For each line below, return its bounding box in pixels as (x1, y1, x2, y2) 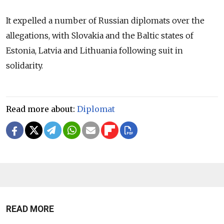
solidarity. (6, 60, 43, 70)
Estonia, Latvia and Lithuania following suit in (6, 45, 183, 55)
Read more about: (6, 103, 77, 114)
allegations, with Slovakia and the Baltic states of (6, 30, 193, 40)
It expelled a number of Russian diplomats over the (6, 15, 204, 25)
